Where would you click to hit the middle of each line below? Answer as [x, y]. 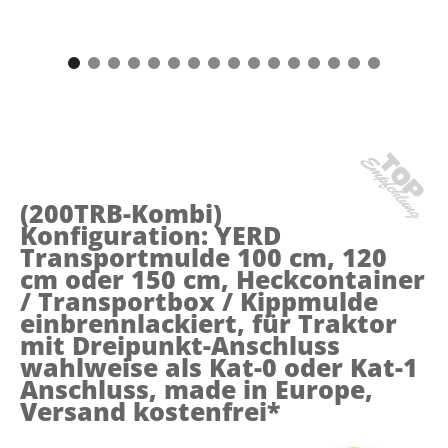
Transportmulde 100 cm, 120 [203, 256]
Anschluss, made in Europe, [196, 388]
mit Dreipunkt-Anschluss [180, 344]
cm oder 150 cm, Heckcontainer [222, 278]
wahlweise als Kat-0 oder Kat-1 [219, 366]
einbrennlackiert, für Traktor [208, 322]
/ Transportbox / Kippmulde [199, 300]
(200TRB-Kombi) [121, 212]
